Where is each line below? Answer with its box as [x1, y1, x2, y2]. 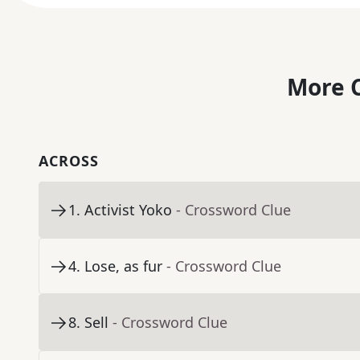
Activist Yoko [84, 200, 172, 220]
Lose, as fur [84, 256, 162, 276]
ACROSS [39, 151, 99, 171]
